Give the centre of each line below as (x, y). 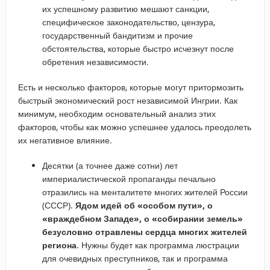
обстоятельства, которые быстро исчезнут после (138, 48)
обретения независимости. (95, 61)
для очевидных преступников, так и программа (135, 258)
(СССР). (58, 205)
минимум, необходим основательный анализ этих (117, 113)
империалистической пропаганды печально (129, 178)
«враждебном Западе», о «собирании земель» (142, 218)
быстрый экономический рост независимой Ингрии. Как (127, 100)
